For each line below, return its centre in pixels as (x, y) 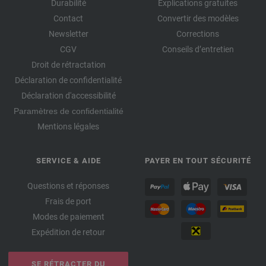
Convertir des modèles (198, 18)
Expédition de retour (68, 232)
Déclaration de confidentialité (68, 80)
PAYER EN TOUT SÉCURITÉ (198, 161)
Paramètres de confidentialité (68, 111)
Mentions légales (68, 126)
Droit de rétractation (68, 65)
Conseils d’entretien (198, 49)
